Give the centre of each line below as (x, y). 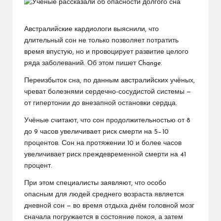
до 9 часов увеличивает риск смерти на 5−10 (96, 132)
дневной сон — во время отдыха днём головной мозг (109, 206)
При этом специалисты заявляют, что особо (95, 183)
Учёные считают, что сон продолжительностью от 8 (107, 120)
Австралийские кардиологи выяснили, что (92, 29)
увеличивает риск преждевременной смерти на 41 (105, 154)
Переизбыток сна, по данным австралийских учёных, (110, 80)
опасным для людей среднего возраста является (104, 194)
